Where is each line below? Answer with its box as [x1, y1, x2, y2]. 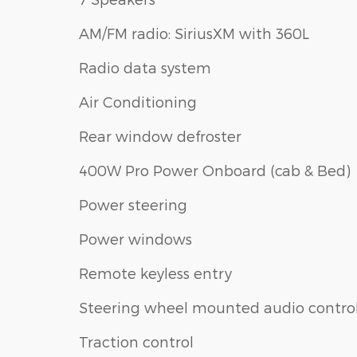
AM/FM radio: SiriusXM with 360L [79, 24, 309, 41]
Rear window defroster [79, 127, 241, 144]
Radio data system [79, 58, 211, 76]
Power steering [79, 195, 187, 213]
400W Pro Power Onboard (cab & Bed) [79, 161, 351, 178]
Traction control [79, 332, 194, 350]
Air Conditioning [79, 92, 197, 110]
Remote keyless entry [79, 264, 232, 281]
